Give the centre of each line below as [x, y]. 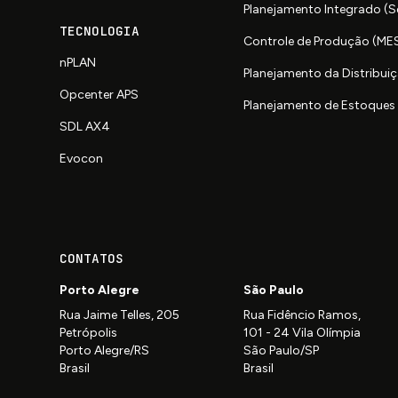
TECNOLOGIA [100, 31]
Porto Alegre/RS [105, 351]
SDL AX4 [85, 127]
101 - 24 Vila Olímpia [302, 333]
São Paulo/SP [282, 351]
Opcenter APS [99, 95]
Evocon [82, 159]
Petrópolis [89, 333]
